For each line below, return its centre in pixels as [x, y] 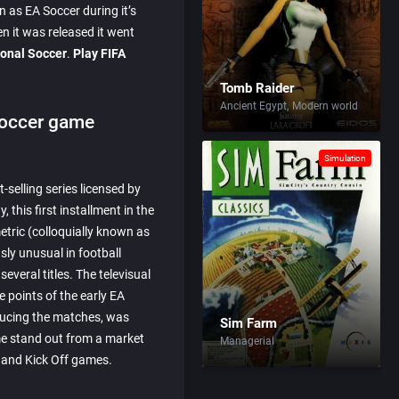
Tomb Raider [257, 88]
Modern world [326, 106]
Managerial [248, 341]
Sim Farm [249, 323]
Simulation [346, 158]
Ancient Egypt [254, 106]
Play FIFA [99, 53]
